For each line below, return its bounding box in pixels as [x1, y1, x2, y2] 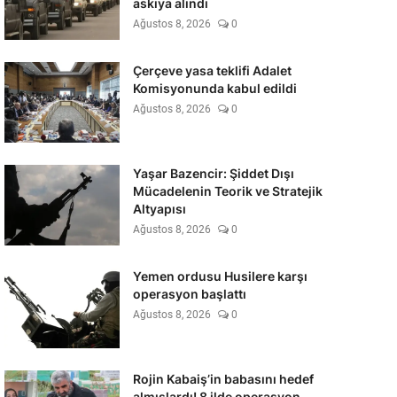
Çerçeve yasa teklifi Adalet [132, 63, 292, 78]
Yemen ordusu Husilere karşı [132, 269, 307, 284]
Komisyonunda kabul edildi [132, 81, 297, 96]
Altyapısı [132, 201, 186, 216]
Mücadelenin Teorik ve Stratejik [132, 183, 323, 198]
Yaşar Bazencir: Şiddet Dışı [132, 166, 294, 181]
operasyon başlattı [132, 286, 246, 301]
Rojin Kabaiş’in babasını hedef [132, 371, 314, 386]
